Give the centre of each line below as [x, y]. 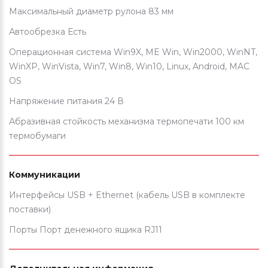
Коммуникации [45, 175]
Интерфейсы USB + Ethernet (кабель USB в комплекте [127, 195]
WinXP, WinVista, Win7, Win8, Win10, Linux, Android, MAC [129, 67]
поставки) [30, 210]
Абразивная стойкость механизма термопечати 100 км [127, 122]
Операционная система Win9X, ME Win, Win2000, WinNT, [133, 52]
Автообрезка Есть [48, 32]
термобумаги [37, 136]
